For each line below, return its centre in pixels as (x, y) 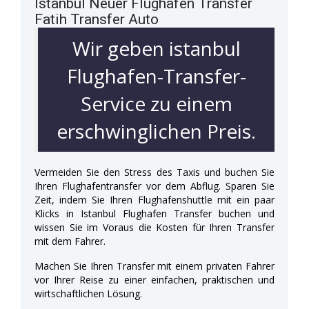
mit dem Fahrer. (70, 241)
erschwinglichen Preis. (156, 131)
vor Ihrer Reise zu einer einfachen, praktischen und (154, 279)
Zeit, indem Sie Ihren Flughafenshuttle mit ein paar (154, 199)
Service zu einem (156, 103)
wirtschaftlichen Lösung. (88, 293)
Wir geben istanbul (156, 48)
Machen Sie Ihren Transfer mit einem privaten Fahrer (154, 266)
